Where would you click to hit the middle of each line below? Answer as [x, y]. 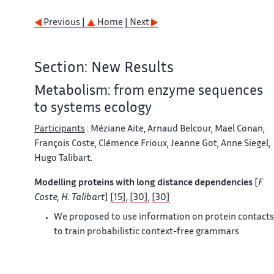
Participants [60, 130]
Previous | [64, 23]
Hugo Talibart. [63, 159]
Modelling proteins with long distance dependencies [143, 183]
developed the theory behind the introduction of [155, 262]
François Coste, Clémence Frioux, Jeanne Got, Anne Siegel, [152, 144]
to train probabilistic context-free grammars [146, 232]
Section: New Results [104, 69]
